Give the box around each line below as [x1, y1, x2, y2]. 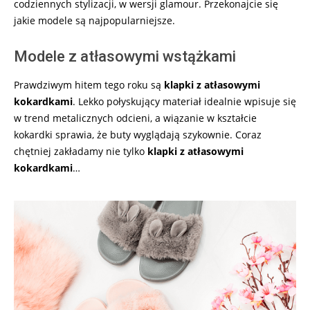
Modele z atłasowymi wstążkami [14, 47, 236, 65]
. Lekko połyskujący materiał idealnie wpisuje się [73, 94, 296, 108]
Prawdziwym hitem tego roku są [14, 77, 164, 91]
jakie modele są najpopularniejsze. [14, 13, 175, 27]
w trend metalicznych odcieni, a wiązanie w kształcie [14, 111, 257, 125]
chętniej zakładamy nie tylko [14, 144, 145, 158]
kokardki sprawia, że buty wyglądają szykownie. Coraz [14, 127, 262, 141]
